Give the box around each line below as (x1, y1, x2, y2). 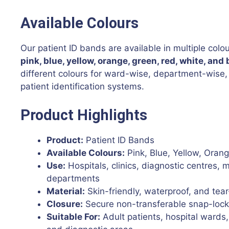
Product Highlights (20, 106, 147, 124)
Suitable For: (47, 211, 100, 222)
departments (47, 173, 100, 184)
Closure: (47, 198, 83, 209)
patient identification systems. (20, 81, 144, 92)
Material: (47, 186, 85, 196)
